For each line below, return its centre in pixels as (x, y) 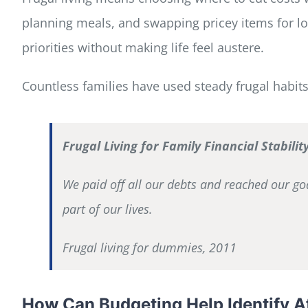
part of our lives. (107, 209)
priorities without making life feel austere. (143, 47)
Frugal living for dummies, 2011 (149, 247)
